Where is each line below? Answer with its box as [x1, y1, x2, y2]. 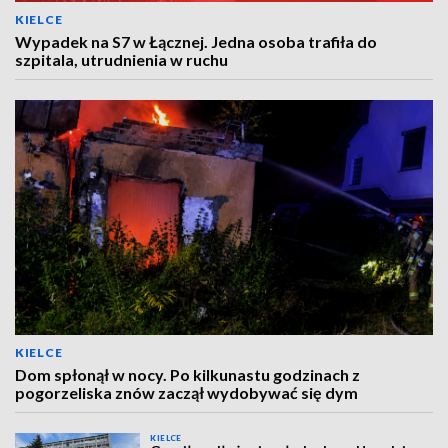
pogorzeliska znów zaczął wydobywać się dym [15, 383, 358, 402]
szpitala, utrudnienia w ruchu [15, 50, 228, 69]
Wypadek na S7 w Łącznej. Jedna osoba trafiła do [15, 32, 377, 51]
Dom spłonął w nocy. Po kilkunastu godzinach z [15, 365, 360, 384]
